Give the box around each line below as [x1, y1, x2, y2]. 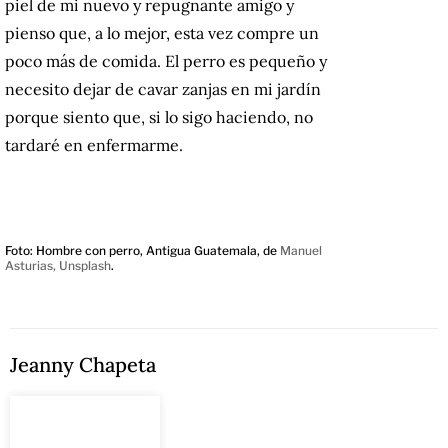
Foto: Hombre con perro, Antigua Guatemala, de [5, 243, 280, 259]
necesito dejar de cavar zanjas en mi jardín [5, 79, 321, 100]
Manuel [280, 243, 322, 259]
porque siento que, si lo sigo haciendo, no [5, 107, 313, 128]
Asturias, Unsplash [5, 258, 111, 274]
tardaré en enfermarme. [5, 135, 183, 156]
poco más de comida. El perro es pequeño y [5, 51, 327, 72]
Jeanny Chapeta [10, 352, 156, 378]
